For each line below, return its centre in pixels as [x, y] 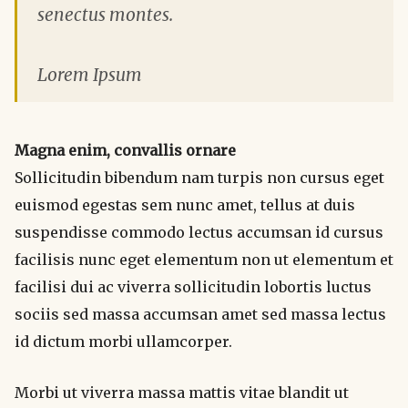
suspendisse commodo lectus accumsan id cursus [199, 232]
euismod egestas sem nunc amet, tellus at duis [185, 204]
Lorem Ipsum [90, 74]
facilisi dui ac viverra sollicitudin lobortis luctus [193, 286]
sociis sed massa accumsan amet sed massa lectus [200, 314]
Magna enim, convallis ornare [125, 150]
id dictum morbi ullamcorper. [123, 341]
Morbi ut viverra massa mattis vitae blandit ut [182, 392]
